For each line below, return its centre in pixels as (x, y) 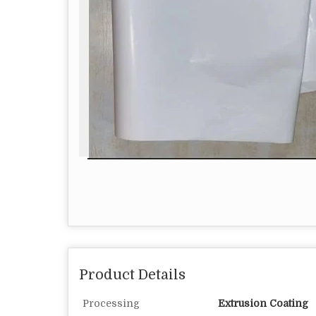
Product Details (132, 275)
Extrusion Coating (263, 303)
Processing (111, 303)
